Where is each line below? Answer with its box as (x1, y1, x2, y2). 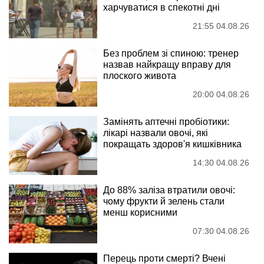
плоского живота (103, 71, 176, 81)
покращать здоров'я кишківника (103, 139, 242, 150)
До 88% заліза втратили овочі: (103, 185, 235, 196)
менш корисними (103, 207, 177, 218)
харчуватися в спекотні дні (103, 2, 220, 13)
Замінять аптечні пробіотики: (103, 117, 229, 127)
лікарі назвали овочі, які (103, 128, 208, 138)
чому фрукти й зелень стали (103, 196, 225, 207)
